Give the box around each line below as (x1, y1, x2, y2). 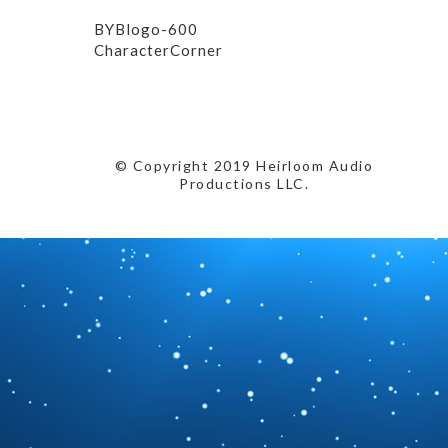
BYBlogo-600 (94, 19, 198, 38)
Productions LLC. (179, 174, 309, 192)
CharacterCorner (94, 40, 223, 59)
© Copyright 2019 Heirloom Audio (114, 156, 374, 174)
